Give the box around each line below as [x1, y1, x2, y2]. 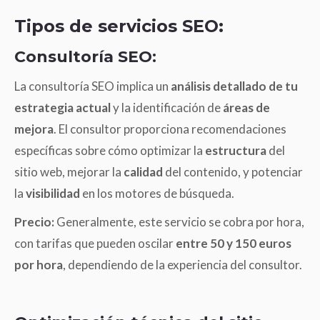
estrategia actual [14, 99, 111, 115]
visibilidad [26, 185, 82, 201]
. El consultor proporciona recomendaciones [54, 121, 286, 136]
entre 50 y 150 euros [176, 235, 291, 251]
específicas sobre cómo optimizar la [14, 142, 205, 158]
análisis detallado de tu [171, 78, 298, 94]
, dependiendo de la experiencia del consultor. [63, 256, 302, 272]
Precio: [14, 214, 54, 229]
